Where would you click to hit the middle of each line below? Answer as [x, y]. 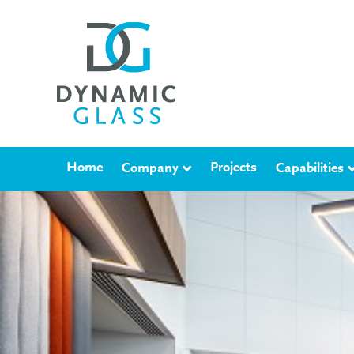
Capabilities [310, 169]
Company [150, 169]
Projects [233, 168]
